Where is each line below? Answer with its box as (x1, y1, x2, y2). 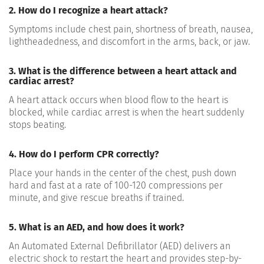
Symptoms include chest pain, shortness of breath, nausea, (9, 23, 253, 35)
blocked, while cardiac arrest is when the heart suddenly (9, 106, 244, 118)
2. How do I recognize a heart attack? (9, 4, 168, 16)
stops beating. (9, 118, 66, 130)
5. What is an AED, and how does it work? (9, 221, 184, 233)
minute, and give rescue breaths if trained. (9, 192, 184, 203)
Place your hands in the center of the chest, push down (9, 167, 236, 179)
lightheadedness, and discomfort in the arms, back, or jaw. (9, 35, 250, 47)
